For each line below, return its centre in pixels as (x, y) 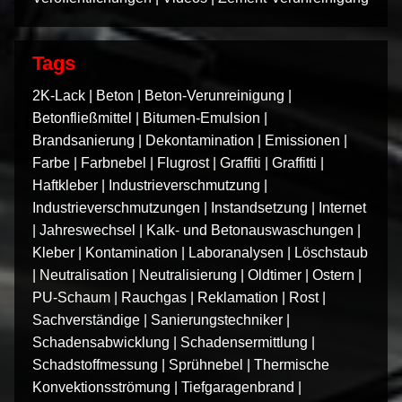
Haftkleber (65, 185)
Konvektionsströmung (101, 387)
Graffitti (294, 162)
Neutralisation (84, 275)
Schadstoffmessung (95, 364)
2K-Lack (59, 95)
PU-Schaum (71, 297)
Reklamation (238, 297)
